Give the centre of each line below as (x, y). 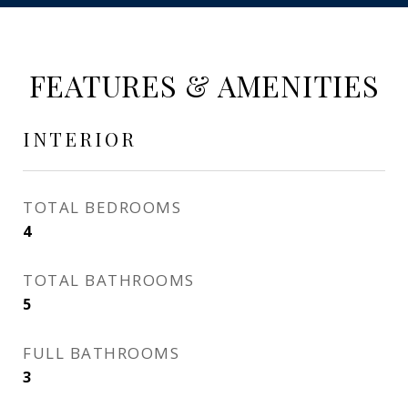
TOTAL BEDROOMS (102, 207)
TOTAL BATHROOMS (109, 280)
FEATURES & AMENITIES (204, 85)
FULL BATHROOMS (101, 353)
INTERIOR (80, 138)
